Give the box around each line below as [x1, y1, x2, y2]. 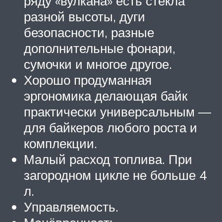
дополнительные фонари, [24, 40, 175, 56]
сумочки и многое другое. [24, 55, 172, 72]
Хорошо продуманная [24, 71, 152, 88]
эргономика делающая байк [24, 87, 187, 104]
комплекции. [24, 135, 97, 151]
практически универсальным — [24, 103, 211, 119]
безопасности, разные [24, 24, 154, 40]
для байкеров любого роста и [24, 119, 197, 135]
